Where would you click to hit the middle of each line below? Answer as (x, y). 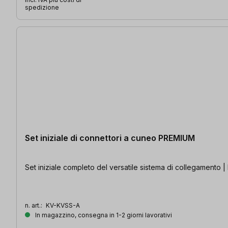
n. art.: (34, 205)
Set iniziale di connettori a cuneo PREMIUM (110, 138)
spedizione (42, 7)
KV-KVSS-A (63, 205)
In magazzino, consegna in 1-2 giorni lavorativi (103, 215)
